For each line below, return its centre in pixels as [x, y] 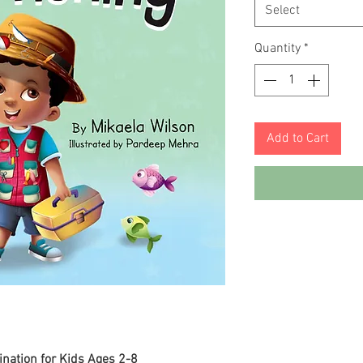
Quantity [278, 49]
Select [282, 11]
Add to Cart [298, 139]
